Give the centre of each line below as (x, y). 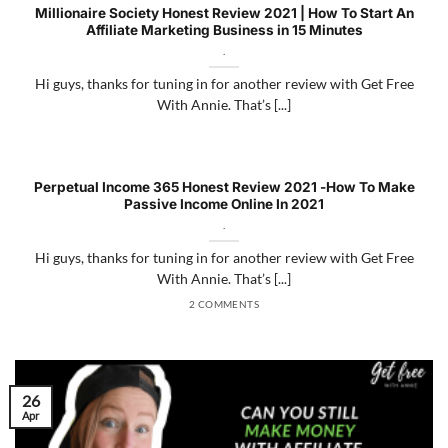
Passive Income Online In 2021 (224, 204)
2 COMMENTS (224, 304)
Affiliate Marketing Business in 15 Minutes (224, 30)
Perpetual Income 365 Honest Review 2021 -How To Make (224, 187)
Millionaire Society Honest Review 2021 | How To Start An (224, 13)
